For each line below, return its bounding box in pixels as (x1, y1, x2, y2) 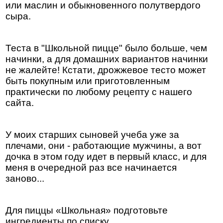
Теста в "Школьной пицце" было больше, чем (5, 42, 208, 53)
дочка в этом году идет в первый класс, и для (5, 151, 207, 162)
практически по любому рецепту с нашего (5, 86, 193, 97)
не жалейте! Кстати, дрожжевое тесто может (5, 64, 207, 75)
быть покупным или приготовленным (5, 75, 170, 86)
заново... (5, 173, 45, 184)
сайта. (5, 97, 34, 108)
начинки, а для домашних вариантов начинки (5, 53, 209, 64)
